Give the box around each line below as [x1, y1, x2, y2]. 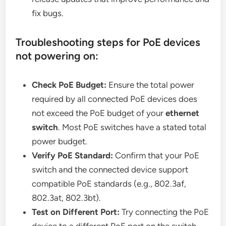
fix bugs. [32, 8, 64, 19]
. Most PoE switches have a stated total [58, 122, 207, 133]
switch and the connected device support [32, 164, 189, 175]
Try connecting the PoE [120, 207, 209, 217]
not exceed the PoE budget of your [32, 108, 166, 119]
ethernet [165, 108, 200, 119]
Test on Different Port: [32, 207, 120, 217]
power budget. [32, 136, 88, 147]
